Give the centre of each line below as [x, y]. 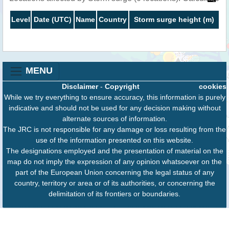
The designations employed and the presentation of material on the [114, 151]
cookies [213, 86]
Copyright [122, 86]
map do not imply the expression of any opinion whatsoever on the [114, 161]
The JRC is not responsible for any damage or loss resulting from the [114, 129]
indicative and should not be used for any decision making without [114, 108]
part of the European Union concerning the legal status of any [114, 172]
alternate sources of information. [114, 118]
